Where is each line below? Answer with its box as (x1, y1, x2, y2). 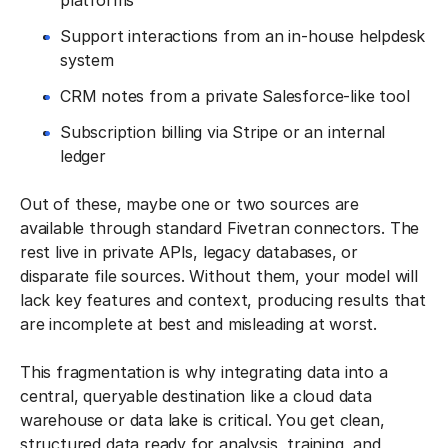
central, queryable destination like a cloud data (20, 386, 372, 406)
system (60, 50, 114, 70)
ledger (60, 146, 106, 166)
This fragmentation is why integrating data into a (20, 362, 388, 382)
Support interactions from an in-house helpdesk (60, 26, 426, 46)
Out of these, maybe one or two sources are (20, 194, 360, 214)
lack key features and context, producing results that (20, 290, 426, 310)
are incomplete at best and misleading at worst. (20, 314, 378, 334)
